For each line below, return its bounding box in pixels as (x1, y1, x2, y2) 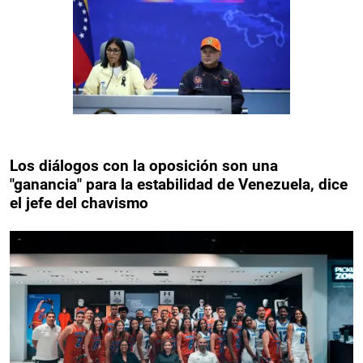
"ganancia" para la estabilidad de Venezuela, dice (10, 174, 348, 194)
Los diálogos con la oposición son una (10, 156, 278, 175)
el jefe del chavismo (10, 193, 148, 212)
